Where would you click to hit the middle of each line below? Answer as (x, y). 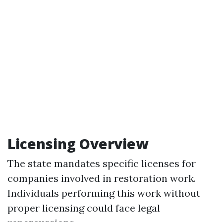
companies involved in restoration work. (102, 178)
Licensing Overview (78, 144)
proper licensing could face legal (84, 208)
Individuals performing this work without (104, 193)
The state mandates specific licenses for (102, 163)
